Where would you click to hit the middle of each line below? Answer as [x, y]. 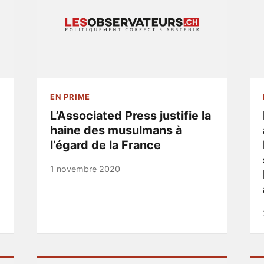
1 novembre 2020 [85, 169]
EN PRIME [70, 97]
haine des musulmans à [116, 131]
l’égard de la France [105, 145]
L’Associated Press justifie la [130, 116]
